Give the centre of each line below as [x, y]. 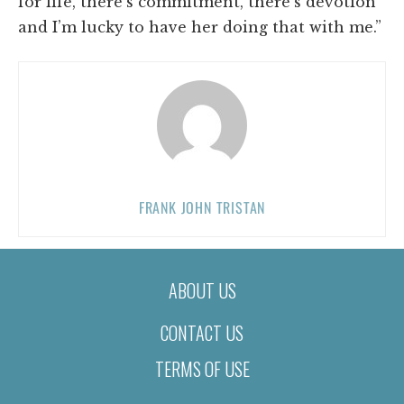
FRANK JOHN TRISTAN [202, 207]
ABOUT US [202, 290]
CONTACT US [202, 332]
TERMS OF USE [202, 369]
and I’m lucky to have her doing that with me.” [200, 27]
